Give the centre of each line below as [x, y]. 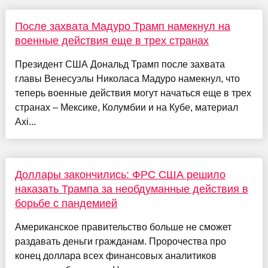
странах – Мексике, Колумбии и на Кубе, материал [126, 107]
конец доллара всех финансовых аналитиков [115, 255]
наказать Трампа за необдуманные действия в [131, 189]
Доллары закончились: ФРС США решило [120, 174]
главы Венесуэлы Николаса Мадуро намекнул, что [127, 78]
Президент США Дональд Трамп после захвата [120, 64]
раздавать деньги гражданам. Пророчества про [120, 241]
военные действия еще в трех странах [112, 40]
